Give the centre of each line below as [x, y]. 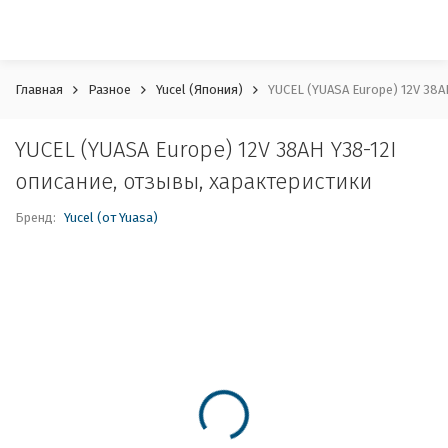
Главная [39, 89]
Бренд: [37, 217]
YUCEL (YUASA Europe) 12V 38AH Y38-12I [206, 149]
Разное [109, 89]
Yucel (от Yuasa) [111, 217]
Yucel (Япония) [199, 89]
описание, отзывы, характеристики [193, 181]
